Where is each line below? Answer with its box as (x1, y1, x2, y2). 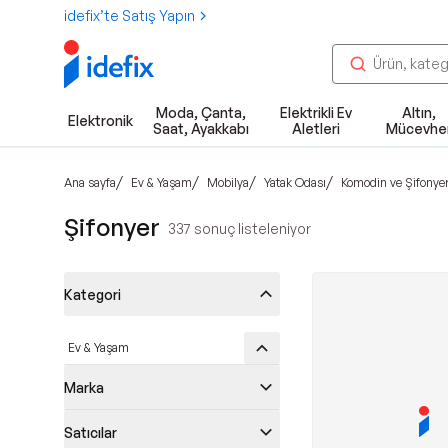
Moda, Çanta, (155, 104, 246, 121)
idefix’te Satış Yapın (64, 7, 195, 24)
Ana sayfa (64, 174, 116, 190)
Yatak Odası (264, 174, 326, 190)
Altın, (401, 104, 436, 121)
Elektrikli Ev (279, 104, 352, 121)
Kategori (64, 285, 121, 303)
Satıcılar (64, 423, 117, 441)
